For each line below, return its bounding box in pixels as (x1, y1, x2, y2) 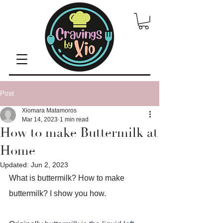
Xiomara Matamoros (22, 107, 77, 114)
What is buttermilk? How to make (9, 173, 126, 182)
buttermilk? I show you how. (9, 189, 108, 198)
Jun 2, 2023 (31, 160, 68, 169)
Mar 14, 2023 (22, 115, 58, 123)
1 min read (60, 115, 89, 123)
